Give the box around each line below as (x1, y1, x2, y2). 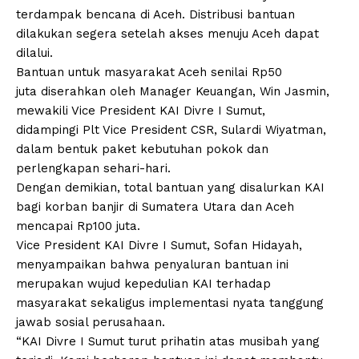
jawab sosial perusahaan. (16, 315, 165, 330)
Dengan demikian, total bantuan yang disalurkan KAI (16, 180, 325, 196)
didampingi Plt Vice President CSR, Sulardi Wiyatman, (16, 123, 326, 138)
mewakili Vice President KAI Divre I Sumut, (16, 103, 265, 119)
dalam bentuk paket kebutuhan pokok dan (16, 142, 268, 157)
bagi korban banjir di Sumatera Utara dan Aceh (16, 200, 294, 215)
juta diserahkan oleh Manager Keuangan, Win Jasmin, (16, 84, 329, 99)
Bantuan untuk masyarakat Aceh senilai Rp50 (16, 65, 282, 80)
